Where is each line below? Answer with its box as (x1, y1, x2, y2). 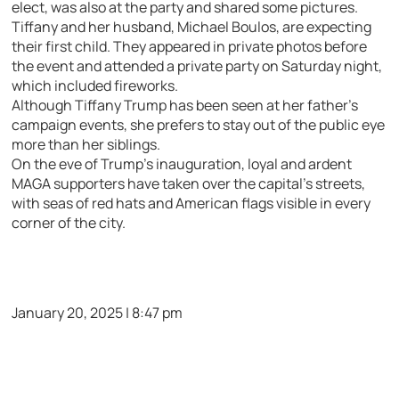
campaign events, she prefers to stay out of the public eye (12, 115, 386, 135)
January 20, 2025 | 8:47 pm (12, 303, 183, 323)
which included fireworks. (12, 76, 179, 96)
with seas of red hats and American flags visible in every (12, 193, 371, 214)
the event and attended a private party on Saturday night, (12, 56, 383, 77)
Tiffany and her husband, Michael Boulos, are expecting (12, 17, 372, 37)
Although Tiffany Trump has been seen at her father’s (12, 95, 359, 116)
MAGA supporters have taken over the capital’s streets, (12, 174, 366, 194)
